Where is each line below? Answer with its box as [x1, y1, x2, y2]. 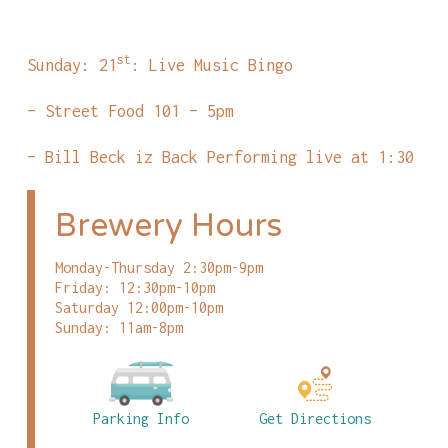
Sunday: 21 [26, 55, 117, 75]
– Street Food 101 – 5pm [26, 101, 234, 121]
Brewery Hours [54, 207, 282, 246]
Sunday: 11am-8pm [54, 319, 183, 337]
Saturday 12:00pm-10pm [54, 299, 223, 317]
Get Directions [258, 409, 371, 427]
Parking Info [93, 409, 190, 427]
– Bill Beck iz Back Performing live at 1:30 [26, 147, 414, 167]
